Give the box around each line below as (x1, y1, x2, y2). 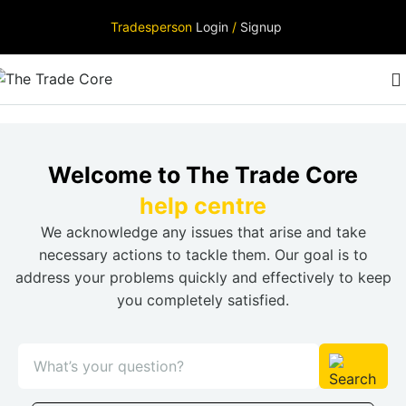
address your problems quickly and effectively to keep (14, 268, 391, 286)
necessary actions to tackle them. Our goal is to (38, 246, 368, 264)
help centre (140, 192, 266, 219)
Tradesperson (111, 19, 196, 34)
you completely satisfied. (117, 291, 289, 309)
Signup (240, 19, 282, 34)
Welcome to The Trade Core (48, 161, 358, 188)
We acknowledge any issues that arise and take (40, 223, 366, 241)
